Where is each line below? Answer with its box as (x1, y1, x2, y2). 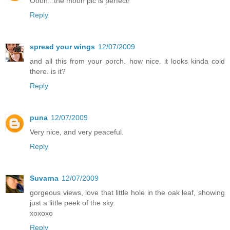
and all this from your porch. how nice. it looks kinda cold (30, 57, 225, 66)
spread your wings (30, 43, 95, 51)
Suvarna (30, 174, 59, 183)
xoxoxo (30, 209, 53, 218)
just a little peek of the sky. (30, 199, 115, 207)
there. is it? (30, 67, 66, 76)
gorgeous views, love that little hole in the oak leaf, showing (30, 188, 225, 197)
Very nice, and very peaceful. (30, 128, 124, 137)
